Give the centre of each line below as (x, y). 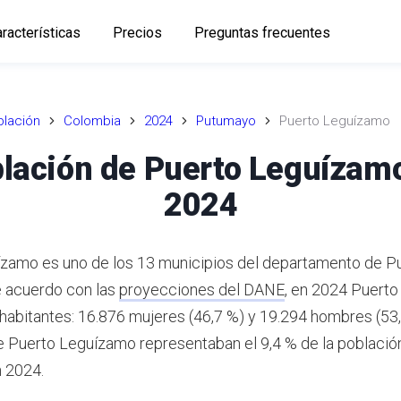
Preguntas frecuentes (262, 32)
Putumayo (226, 121)
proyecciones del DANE (202, 289)
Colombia (92, 121)
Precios (137, 32)
